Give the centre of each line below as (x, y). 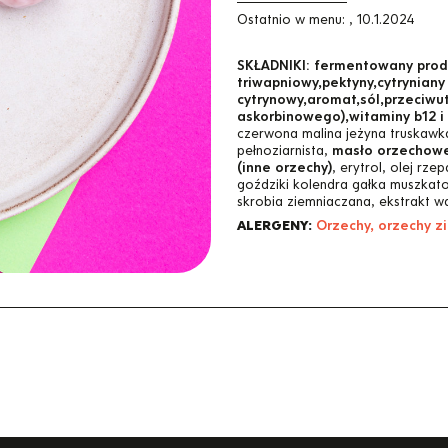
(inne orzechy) (284, 168)
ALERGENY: (274, 226)
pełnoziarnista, (284, 151)
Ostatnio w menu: (290, 20)
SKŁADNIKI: (273, 66)
